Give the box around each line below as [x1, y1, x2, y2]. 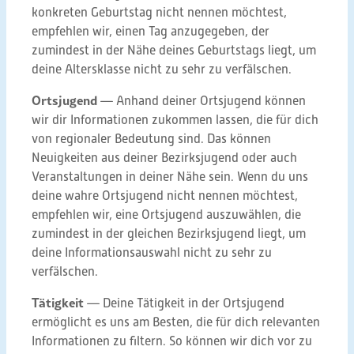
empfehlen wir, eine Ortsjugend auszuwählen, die [32, 208, 301, 222]
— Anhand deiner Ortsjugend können [97, 94, 306, 108]
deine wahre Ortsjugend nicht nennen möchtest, [32, 189, 298, 203]
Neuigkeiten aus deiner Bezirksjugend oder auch [32, 151, 297, 165]
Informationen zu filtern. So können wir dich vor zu [32, 334, 312, 348]
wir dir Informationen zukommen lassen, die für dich [32, 113, 318, 127]
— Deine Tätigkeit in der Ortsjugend [84, 296, 284, 311]
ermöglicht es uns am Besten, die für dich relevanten [32, 315, 320, 330]
